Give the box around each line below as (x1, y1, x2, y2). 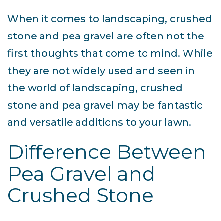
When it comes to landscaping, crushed (7, 13, 212, 25)
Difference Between (7, 140, 206, 164)
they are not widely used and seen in (7, 65, 195, 77)
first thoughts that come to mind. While (7, 47, 213, 60)
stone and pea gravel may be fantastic (7, 99, 203, 111)
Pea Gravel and (7, 161, 155, 186)
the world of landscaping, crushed (7, 82, 183, 94)
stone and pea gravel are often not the (7, 30, 204, 42)
